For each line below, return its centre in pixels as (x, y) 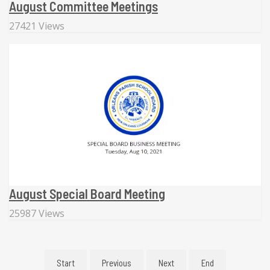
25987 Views (37, 213)
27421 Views (37, 26)
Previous (116, 262)
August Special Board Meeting (87, 193)
